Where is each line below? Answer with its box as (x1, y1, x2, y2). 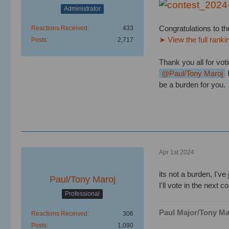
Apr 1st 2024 (159, 149, 194, 156)
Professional (65, 190, 100, 198)
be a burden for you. (159, 80, 225, 89)
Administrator (64, 5, 101, 12)
